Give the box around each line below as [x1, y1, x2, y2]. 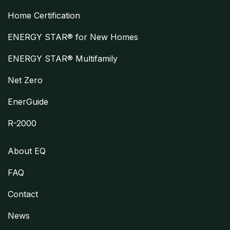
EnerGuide [8, 96, 48, 107]
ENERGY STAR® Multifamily [8, 53, 118, 64]
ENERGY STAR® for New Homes [8, 31, 138, 42]
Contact [8, 188, 38, 199]
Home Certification [8, 10, 80, 21]
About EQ [8, 145, 46, 156]
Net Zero [8, 74, 43, 85]
